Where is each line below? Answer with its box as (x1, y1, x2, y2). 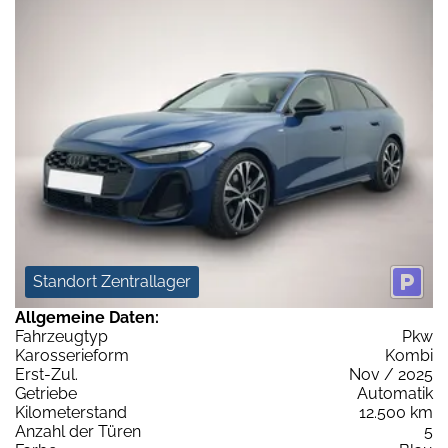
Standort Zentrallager (33, 271, 191, 291)
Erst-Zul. (15, 364, 78, 384)
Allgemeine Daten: (15, 307, 159, 327)
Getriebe (15, 383, 77, 403)
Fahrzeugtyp (15, 326, 108, 346)
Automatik (357, 383, 433, 403)
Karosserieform (15, 345, 129, 365)
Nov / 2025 (349, 364, 433, 384)
